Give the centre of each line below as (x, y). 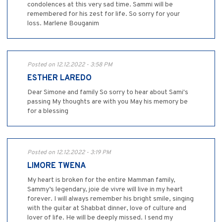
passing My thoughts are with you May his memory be (108, 102)
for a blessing (48, 111)
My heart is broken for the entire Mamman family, (101, 180)
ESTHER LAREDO (59, 79)
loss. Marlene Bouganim (63, 24)
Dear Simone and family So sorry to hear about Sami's (108, 93)
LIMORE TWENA (56, 166)
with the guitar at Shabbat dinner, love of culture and (107, 209)
